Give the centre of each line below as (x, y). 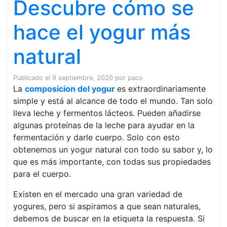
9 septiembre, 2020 (83, 78)
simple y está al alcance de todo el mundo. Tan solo (113, 101)
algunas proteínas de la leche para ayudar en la (104, 125)
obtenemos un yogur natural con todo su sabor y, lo (113, 149)
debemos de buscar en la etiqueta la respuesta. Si (109, 218)
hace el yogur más (102, 32)
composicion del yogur (71, 89)
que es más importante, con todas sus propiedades (112, 162)
